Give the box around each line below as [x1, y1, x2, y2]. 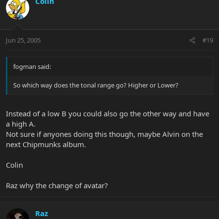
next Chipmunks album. [6, 139, 86, 150]
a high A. [6, 119, 36, 129]
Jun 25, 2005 [6, 35, 41, 44]
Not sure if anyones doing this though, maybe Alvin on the [6, 129, 203, 139]
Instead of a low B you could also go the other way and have [6, 109, 209, 119]
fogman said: [13, 62, 51, 71]
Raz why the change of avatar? [6, 180, 108, 191]
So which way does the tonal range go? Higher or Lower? [13, 80, 178, 89]
